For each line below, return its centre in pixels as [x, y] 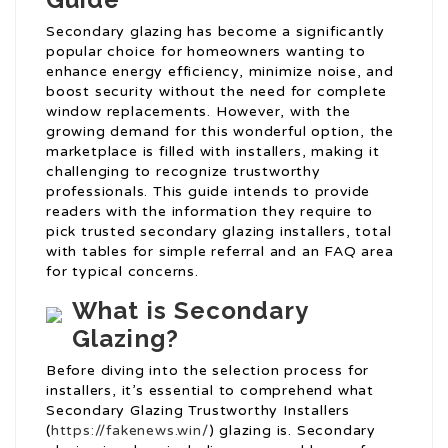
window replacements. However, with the [198, 112]
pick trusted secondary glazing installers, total [219, 232]
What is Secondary [190, 311]
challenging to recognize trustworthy [183, 172]
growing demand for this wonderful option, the [220, 132]
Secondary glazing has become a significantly [216, 32]
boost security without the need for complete [217, 92]
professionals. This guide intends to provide [208, 192]
